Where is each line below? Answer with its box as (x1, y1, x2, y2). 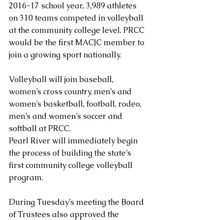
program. (9, 172, 43, 183)
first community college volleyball (9, 160, 135, 171)
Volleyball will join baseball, (9, 74, 115, 85)
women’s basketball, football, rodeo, (9, 99, 143, 110)
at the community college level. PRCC (9, 25, 146, 36)
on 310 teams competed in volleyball (9, 13, 145, 24)
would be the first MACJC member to (9, 37, 146, 48)
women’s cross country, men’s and (9, 86, 134, 97)
